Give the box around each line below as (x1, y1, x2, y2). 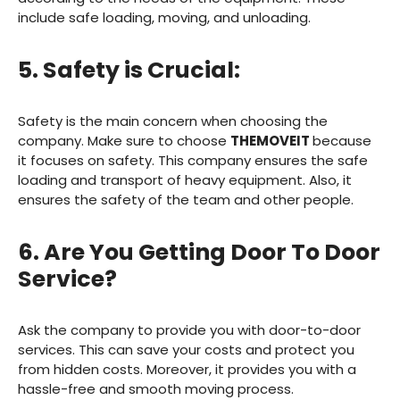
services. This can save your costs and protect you (18, 340, 354, 360)
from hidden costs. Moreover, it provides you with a (18, 360, 356, 379)
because (312, 131, 371, 151)
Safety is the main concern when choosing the (18, 112, 328, 131)
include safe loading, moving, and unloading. (18, 8, 311, 28)
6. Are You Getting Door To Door (18, 236, 380, 269)
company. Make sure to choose (18, 131, 230, 151)
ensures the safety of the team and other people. (18, 190, 354, 210)
